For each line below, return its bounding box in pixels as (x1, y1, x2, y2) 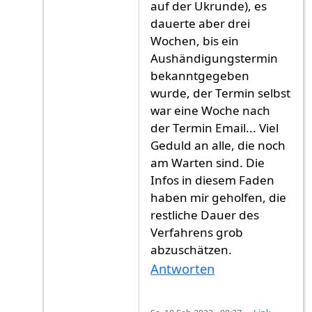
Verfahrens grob (150, 224, 244, 241)
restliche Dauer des (150, 207, 260, 224)
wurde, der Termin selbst (150, 85, 291, 102)
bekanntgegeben (150, 68, 250, 84)
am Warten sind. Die (150, 155, 265, 171)
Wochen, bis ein (150, 33, 240, 49)
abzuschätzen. (150, 242, 233, 258)
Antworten (150, 260, 215, 278)
